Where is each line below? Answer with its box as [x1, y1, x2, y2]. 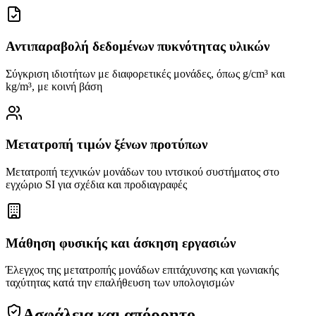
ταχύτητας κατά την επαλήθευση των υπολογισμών [6, 276, 234, 289]
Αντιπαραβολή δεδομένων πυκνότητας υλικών [6, 38, 269, 54]
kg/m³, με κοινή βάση [6, 80, 102, 92]
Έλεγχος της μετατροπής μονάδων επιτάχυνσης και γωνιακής [6, 264, 279, 276]
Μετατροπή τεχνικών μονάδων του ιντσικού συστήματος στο [6, 166, 279, 178]
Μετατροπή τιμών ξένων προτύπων [6, 137, 207, 152]
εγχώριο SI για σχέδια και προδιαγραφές [6, 178, 187, 191]
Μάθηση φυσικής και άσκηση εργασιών [6, 235, 236, 250]
